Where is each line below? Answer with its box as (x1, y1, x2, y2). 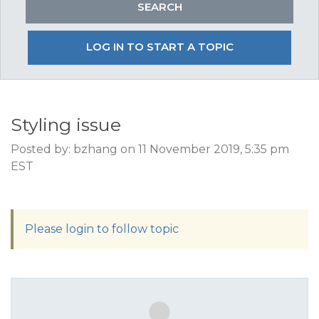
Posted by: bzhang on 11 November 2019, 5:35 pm (11, 142, 289, 156)
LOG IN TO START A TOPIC (85, 40, 234, 53)
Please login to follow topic (25, 222, 179, 236)
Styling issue (11, 114, 121, 135)
